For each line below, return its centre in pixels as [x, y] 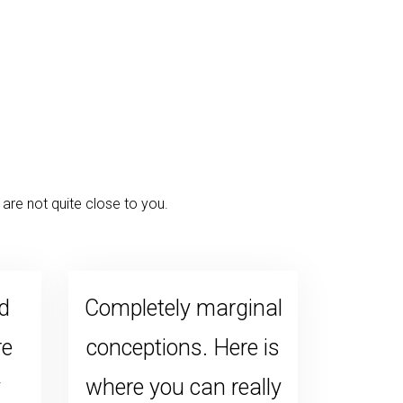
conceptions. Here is [183, 347]
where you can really [183, 387]
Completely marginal [183, 308]
